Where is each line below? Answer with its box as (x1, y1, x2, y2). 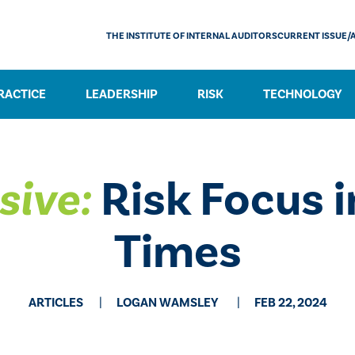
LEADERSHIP (85, 86, 158, 102)
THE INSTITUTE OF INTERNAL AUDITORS (105, 30, 277, 42)
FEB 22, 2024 (254, 295, 327, 311)
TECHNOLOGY (262, 86, 342, 102)
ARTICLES (28, 295, 83, 311)
